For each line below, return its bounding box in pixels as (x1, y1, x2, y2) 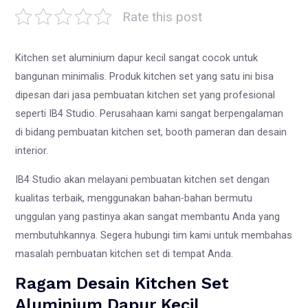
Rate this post (122, 8, 203, 25)
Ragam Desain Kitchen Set (15, 274, 230, 294)
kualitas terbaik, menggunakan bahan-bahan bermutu (15, 191, 253, 204)
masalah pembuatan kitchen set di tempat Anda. (15, 247, 236, 260)
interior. (15, 144, 52, 157)
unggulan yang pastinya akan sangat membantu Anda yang (15, 210, 280, 223)
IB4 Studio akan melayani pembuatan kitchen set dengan (15, 173, 270, 186)
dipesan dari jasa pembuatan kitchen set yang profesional (15, 88, 276, 101)
